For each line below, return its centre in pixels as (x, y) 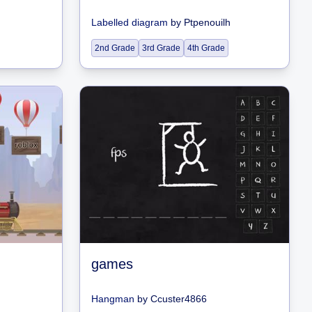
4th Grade (206, 48)
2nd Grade (115, 48)
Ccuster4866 (179, 299)
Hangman (113, 299)
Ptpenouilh (207, 22)
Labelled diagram (130, 22)
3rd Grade (161, 48)
